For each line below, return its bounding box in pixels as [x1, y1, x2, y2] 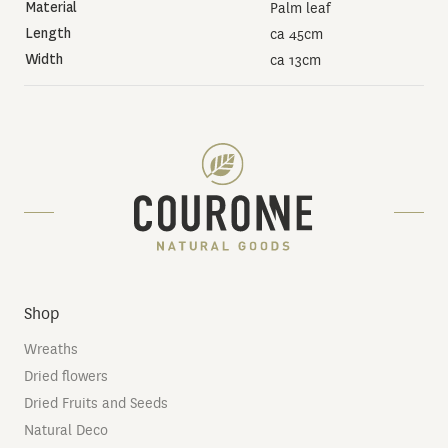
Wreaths [24, 340, 78, 358]
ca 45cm [270, 25, 323, 43]
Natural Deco [24, 421, 108, 439]
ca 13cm [270, 51, 321, 69]
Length [25, 24, 71, 43]
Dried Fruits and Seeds [24, 394, 168, 412]
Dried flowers [24, 367, 108, 385]
